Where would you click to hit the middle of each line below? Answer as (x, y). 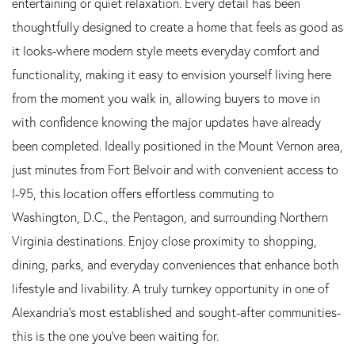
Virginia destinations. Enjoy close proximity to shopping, (164, 240)
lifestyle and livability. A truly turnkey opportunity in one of (170, 288)
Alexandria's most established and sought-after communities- (176, 312)
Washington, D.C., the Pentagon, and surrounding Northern (170, 217)
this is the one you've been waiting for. (115, 336)
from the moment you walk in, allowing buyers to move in (166, 98)
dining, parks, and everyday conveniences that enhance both (176, 264)
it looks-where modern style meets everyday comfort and (166, 50)
